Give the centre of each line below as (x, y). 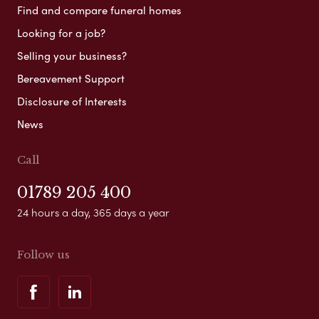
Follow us (43, 255)
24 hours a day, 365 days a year (93, 213)
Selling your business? (72, 56)
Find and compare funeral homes (99, 10)
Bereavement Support (71, 79)
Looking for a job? (61, 33)
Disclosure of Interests (72, 101)
